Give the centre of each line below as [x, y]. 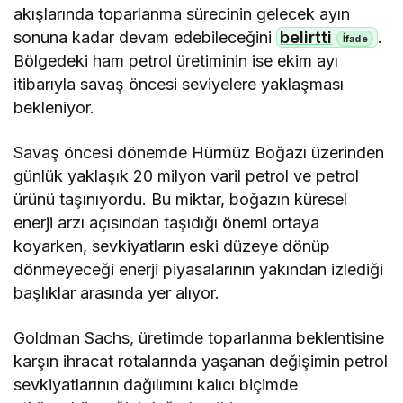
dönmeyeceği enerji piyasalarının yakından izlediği [199, 269]
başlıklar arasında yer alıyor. [117, 293]
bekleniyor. [54, 107]
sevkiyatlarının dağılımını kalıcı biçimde [156, 385]
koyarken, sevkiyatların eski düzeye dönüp [172, 246]
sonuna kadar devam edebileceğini [145, 37]
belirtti [306, 37]
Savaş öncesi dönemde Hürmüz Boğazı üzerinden [199, 152]
